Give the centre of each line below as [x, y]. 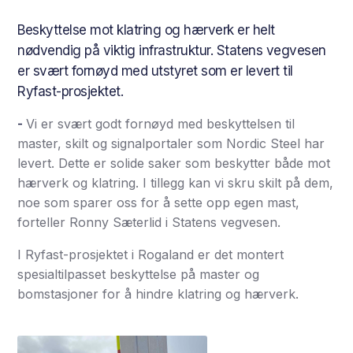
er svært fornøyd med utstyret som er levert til [155, 71]
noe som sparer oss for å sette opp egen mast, [159, 203]
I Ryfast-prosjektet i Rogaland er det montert [151, 255]
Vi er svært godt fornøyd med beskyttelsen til [161, 124]
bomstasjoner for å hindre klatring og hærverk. [158, 294]
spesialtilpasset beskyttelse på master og [139, 274]
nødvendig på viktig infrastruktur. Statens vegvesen [172, 50]
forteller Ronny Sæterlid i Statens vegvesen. [149, 222]
